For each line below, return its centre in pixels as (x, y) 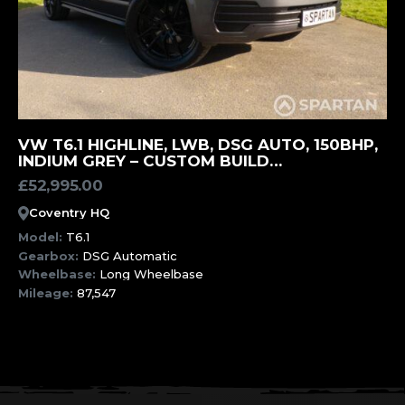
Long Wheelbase (151, 274)
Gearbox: (50, 255)
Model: (42, 237)
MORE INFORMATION (202, 141)
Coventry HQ (69, 212)
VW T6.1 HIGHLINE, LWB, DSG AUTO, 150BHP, (198, 144)
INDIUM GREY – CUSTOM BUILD (144, 160)
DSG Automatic (130, 255)
